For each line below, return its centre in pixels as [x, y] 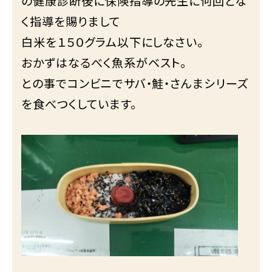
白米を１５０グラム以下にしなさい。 [113, 42]
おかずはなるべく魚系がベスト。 [104, 62]
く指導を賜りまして [71, 21]
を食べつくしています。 [79, 104]
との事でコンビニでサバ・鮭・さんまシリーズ [135, 83]
